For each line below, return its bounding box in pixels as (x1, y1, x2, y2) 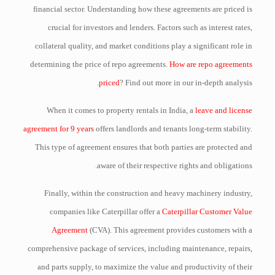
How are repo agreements (169, 60, 253, 69)
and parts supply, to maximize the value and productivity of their (37, 262, 253, 271)
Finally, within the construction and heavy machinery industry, (44, 188, 253, 198)
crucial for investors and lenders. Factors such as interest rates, (48, 23, 253, 32)
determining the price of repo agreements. (30, 60, 170, 69)
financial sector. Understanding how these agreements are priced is (33, 4, 253, 14)
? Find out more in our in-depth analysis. (120, 78, 253, 87)
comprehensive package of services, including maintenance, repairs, (28, 244, 253, 253)
